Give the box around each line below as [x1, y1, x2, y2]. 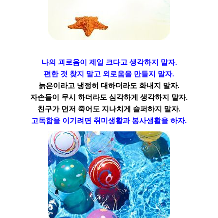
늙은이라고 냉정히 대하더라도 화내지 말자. [38, 81, 180, 90]
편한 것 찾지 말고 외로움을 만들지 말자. [44, 70, 174, 78]
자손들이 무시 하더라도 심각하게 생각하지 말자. [30, 93, 188, 101]
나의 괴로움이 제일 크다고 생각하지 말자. [41, 58, 177, 66]
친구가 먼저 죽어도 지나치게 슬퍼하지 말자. [37, 105, 181, 113]
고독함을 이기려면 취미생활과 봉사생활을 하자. [31, 116, 187, 125]
